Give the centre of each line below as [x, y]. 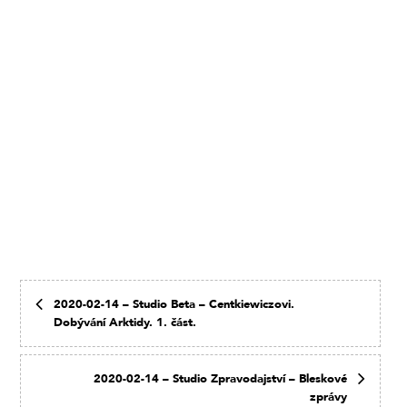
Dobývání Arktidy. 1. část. [125, 322]
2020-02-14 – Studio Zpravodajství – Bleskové [221, 378]
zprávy [329, 397]
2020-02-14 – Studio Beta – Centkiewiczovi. [174, 304]
